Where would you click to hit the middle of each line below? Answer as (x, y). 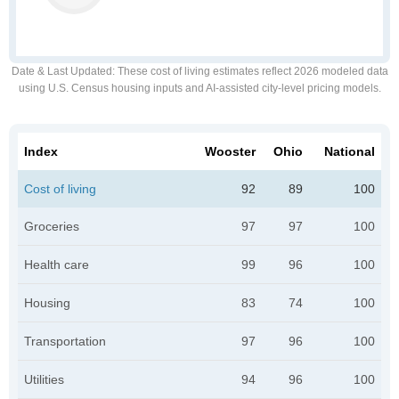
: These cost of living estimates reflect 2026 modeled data (250, 71)
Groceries (52, 226)
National (350, 151)
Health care (57, 265)
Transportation (65, 341)
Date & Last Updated (61, 71)
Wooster (230, 151)
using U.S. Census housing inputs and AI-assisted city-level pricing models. (199, 88)
